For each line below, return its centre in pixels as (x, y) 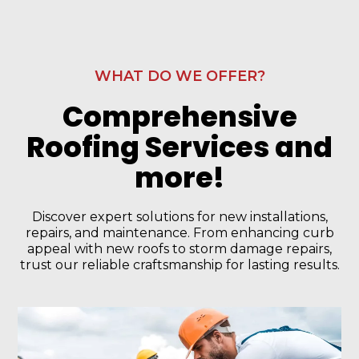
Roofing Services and (179, 147)
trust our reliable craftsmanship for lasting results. (179, 264)
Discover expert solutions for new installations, (179, 216)
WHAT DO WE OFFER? (179, 76)
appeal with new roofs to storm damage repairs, (179, 248)
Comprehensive (179, 116)
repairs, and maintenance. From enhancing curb (179, 232)
